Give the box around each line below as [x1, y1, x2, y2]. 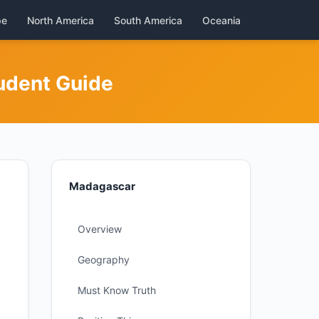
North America [27, 14, 94, 26]
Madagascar [69, 179, 135, 193]
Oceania [202, 14, 241, 26]
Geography [78, 253, 130, 266]
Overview [78, 223, 122, 235]
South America [114, 14, 182, 26]
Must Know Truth [78, 284, 156, 296]
